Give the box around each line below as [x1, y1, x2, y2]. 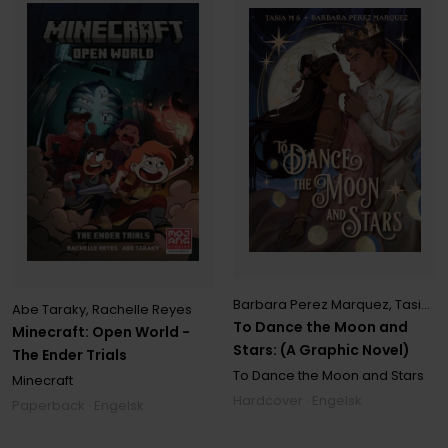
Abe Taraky [11, 299, 86, 319]
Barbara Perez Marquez [233, 295, 390, 315]
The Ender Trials [11, 344, 127, 365]
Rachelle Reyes [91, 299, 192, 319]
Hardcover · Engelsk [233, 391, 363, 411]
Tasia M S [395, 295, 422, 315]
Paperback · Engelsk [11, 395, 144, 415]
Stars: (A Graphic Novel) [233, 340, 411, 361]
